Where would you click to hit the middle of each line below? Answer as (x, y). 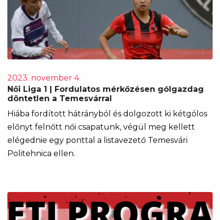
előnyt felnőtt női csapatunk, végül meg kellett (101, 127)
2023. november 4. (44, 78)
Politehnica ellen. (41, 153)
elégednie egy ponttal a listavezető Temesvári (97, 140)
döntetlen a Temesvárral (60, 98)
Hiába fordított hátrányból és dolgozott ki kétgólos (107, 114)
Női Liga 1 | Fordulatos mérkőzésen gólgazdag (106, 89)
